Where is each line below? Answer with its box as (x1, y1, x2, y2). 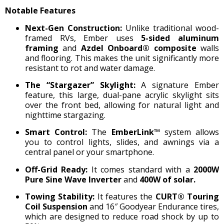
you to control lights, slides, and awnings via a (25, 136, 219, 148)
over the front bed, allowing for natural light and (25, 99, 219, 110)
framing (25, 42, 58, 53)
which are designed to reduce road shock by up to (25, 211, 219, 222)
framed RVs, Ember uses (25, 32, 141, 43)
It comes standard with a (87, 163, 194, 175)
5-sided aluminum (141, 32, 219, 43)
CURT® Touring (155, 191, 219, 202)
